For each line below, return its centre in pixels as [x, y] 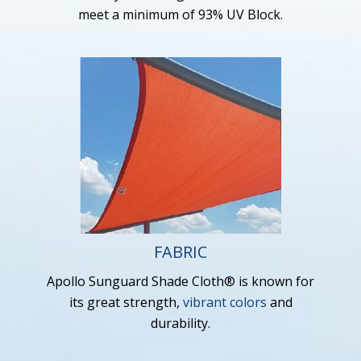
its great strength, [126, 303]
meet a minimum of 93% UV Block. [180, 15]
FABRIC [180, 252]
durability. [180, 324]
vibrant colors [224, 303]
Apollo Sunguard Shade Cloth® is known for [180, 282]
